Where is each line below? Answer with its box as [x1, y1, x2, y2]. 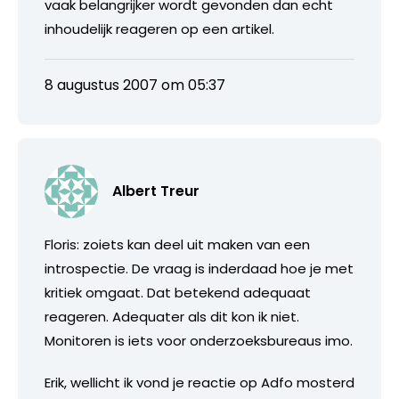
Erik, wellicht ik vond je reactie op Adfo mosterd [45, 372, 354, 392]
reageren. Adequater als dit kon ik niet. [45, 306, 299, 326]
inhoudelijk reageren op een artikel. [45, 19, 274, 38]
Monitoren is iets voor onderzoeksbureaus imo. [45, 330, 353, 350]
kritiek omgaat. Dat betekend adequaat [45, 282, 311, 302]
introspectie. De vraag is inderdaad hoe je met [45, 258, 354, 278]
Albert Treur [112, 180, 199, 201]
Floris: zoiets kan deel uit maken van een [45, 234, 310, 254]
